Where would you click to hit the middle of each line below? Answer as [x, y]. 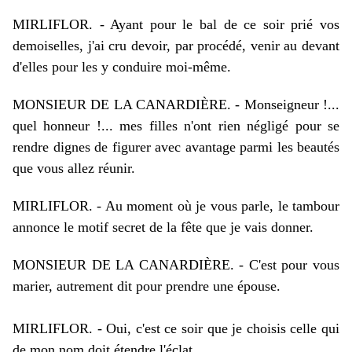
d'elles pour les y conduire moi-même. [122, 67]
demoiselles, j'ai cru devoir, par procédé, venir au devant [176, 46]
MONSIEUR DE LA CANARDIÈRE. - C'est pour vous [176, 265]
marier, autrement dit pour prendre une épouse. [147, 286]
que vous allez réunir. [74, 168]
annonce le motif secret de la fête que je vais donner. [163, 227]
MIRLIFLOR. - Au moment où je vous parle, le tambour [176, 206]
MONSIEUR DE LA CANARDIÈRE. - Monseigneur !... [176, 104]
